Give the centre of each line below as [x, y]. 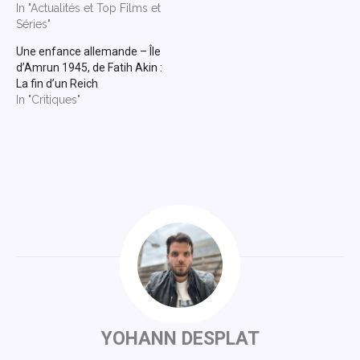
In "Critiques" [48, 100]
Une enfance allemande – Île [88, 52]
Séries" [33, 25]
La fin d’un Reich [57, 84]
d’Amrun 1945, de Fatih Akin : [89, 68]
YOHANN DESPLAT [180, 339]
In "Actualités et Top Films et [88, 8]
